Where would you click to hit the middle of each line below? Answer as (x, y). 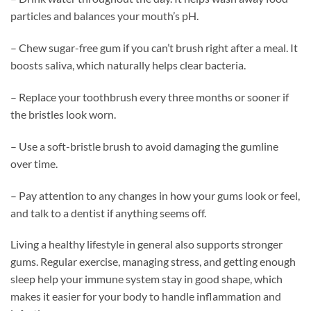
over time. (34, 163)
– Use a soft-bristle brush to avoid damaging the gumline (144, 146)
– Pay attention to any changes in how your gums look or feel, (155, 195)
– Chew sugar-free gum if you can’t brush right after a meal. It (154, 48)
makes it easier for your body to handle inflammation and (146, 296)
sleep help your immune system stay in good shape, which (146, 279)
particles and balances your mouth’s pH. (104, 16)
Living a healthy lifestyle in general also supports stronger (146, 244)
